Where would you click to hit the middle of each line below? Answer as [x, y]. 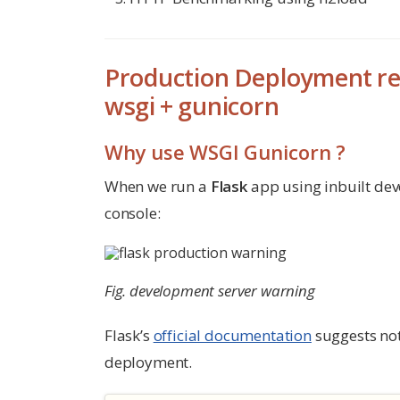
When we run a [158, 186]
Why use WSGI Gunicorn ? [225, 151]
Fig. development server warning [210, 291]
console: [133, 212]
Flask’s [129, 336]
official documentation [232, 336]
